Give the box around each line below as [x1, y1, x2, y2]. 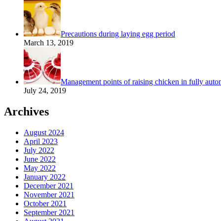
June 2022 [24, 155, 56, 163]
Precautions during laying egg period [61, 30, 175, 38]
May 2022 [24, 164, 56, 172]
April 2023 [24, 137, 58, 146]
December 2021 [24, 182, 74, 190]
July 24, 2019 [24, 86, 66, 95]
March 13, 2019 [24, 38, 74, 47]
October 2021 [24, 199, 67, 208]
